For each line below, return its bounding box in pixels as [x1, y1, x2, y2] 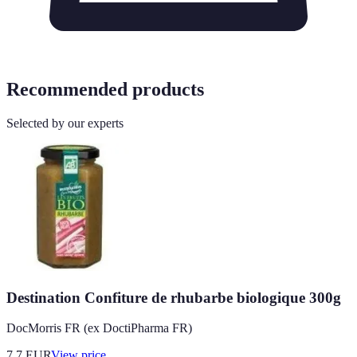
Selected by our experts [6, 116, 124, 130]
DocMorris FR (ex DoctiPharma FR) [6, 321, 192, 335]
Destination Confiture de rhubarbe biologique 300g [6, 288, 341, 306]
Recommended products [6, 79, 204, 100]
